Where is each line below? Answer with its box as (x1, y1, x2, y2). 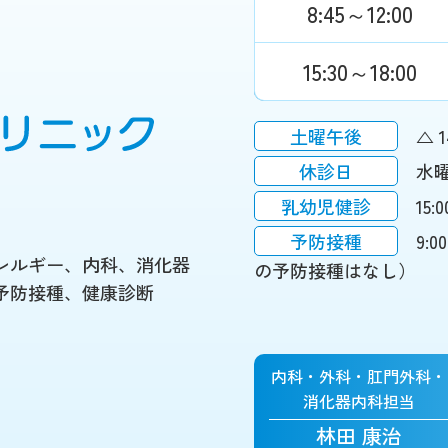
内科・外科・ (271, 364, 367, 388)
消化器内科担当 (303, 389, 415, 413)
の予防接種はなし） (254, 257, 416, 283)
